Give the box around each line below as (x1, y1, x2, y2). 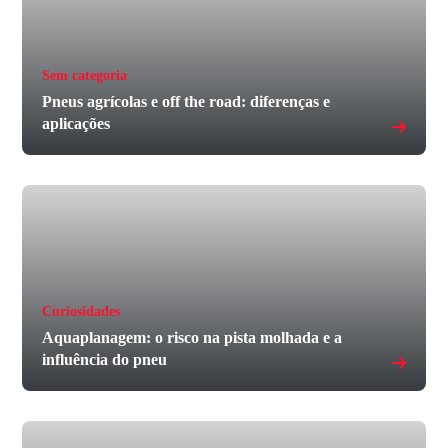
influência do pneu (42, 350, 168, 368)
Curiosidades (42, 303, 121, 319)
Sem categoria (42, 67, 128, 83)
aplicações (42, 114, 111, 132)
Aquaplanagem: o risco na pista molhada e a (42, 328, 343, 346)
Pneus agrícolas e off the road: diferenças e (42, 92, 331, 110)
